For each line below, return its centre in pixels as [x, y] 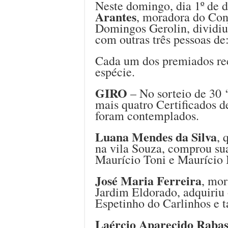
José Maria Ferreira [148, 180]
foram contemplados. [147, 115]
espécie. [115, 72]
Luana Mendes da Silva [156, 136]
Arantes [116, 16]
